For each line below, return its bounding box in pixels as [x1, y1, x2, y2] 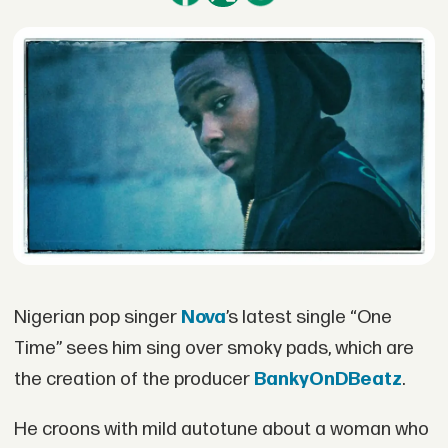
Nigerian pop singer [13, 305, 181, 329]
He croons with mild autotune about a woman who [13, 417, 429, 441]
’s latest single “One [225, 305, 392, 329]
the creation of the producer [13, 367, 254, 391]
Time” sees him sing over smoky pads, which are [13, 336, 414, 360]
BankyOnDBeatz [253, 367, 402, 391]
